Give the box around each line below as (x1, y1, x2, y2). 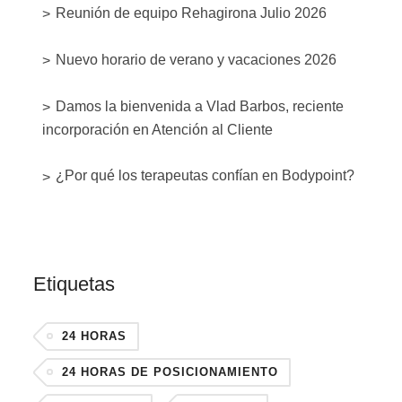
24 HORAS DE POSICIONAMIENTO (62, 364, 279, 379)
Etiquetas (33, 272, 116, 295)
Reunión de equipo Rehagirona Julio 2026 (56, 4, 328, 21)
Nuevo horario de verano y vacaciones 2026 (56, 51, 337, 67)
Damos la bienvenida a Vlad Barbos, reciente (56, 99, 345, 115)
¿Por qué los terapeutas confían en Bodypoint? (56, 168, 355, 184)
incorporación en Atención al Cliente (42, 122, 274, 138)
